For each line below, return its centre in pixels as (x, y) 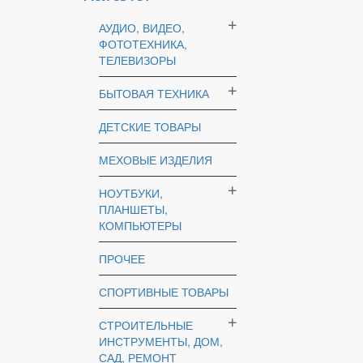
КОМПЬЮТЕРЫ (140, 225)
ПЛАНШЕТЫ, (133, 209)
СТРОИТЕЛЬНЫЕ (146, 325)
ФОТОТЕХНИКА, (143, 44)
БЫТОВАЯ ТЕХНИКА (154, 93)
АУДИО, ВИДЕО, (142, 28)
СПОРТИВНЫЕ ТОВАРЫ (164, 292)
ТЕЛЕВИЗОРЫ (137, 60)
